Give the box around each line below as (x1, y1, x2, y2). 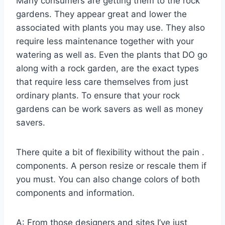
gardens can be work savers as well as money (16, 104, 203, 115)
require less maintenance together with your (16, 36, 194, 47)
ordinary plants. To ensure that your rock (16, 90, 180, 101)
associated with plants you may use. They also (16, 23, 205, 33)
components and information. (16, 188, 135, 198)
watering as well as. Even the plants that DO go (16, 50, 207, 60)
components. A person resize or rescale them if (16, 161, 206, 171)
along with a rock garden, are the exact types (16, 63, 199, 74)
